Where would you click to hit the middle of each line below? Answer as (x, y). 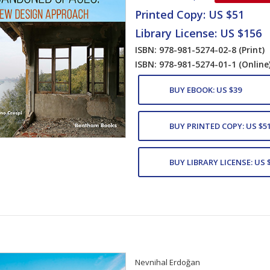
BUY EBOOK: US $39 (206, 89)
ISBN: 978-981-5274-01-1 (187, 64)
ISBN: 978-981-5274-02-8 (187, 50)
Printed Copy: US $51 (190, 14)
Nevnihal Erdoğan (168, 262)
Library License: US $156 (198, 33)
